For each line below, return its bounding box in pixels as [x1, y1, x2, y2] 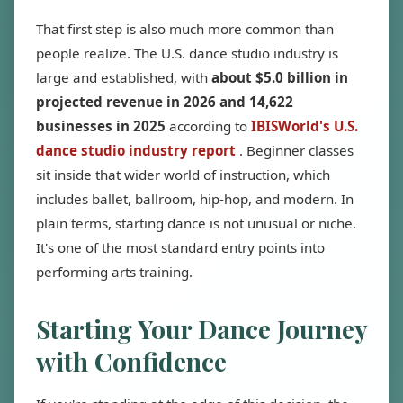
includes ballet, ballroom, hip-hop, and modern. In [36, 190, 354, 208]
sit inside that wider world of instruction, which [36, 166, 330, 184]
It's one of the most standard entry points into [36, 238, 325, 256]
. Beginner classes [239, 141, 354, 159]
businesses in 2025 [36, 117, 166, 135]
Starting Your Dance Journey [36, 312, 367, 345]
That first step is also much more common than [36, 20, 334, 38]
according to [166, 117, 251, 135]
